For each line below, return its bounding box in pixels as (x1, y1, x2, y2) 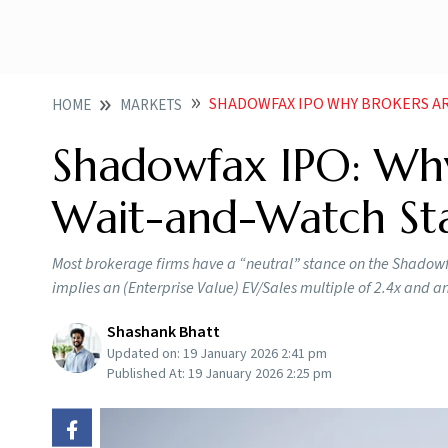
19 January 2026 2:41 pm (183, 344, 327, 364)
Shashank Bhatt (107, 321, 220, 343)
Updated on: (107, 344, 183, 364)
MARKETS (120, 95, 182, 116)
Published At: (107, 364, 188, 384)
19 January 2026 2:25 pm (188, 364, 332, 384)
